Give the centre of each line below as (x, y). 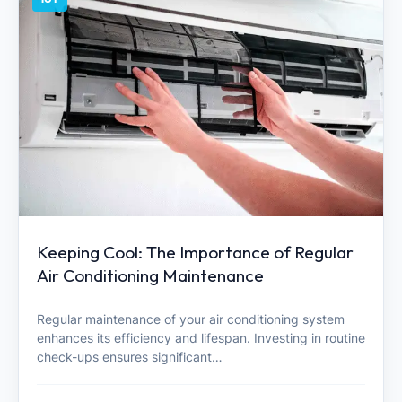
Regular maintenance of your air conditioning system (191, 319)
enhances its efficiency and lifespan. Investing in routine (201, 337)
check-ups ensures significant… (130, 356)
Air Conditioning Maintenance (150, 276)
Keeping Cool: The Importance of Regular (195, 253)
